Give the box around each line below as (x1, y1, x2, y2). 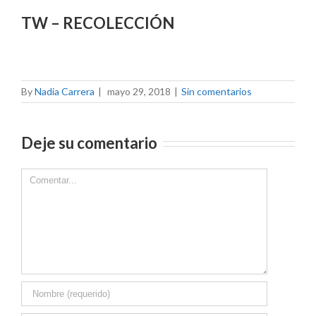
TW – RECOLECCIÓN (21, 13, 174, 33)
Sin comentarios (181, 85, 252, 98)
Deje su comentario (21, 133, 157, 153)
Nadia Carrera (35, 85, 95, 98)
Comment (20, 169, 64, 181)
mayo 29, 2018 (107, 85, 171, 98)
